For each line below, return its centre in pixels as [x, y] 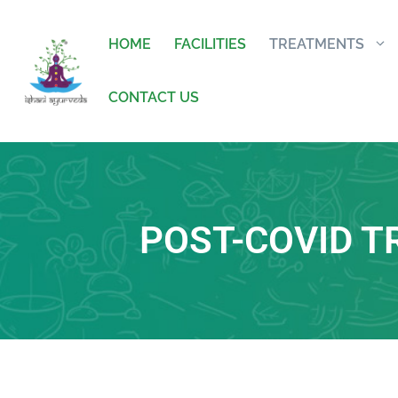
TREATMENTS [316, 44]
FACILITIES [210, 44]
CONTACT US [153, 97]
